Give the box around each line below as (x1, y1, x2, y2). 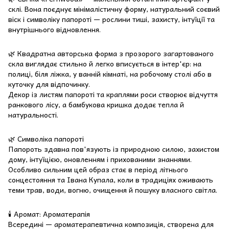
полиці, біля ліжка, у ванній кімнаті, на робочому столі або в (8, 67, 212, 79)
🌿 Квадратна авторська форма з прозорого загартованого (8, 47, 214, 59)
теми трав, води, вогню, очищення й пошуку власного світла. (8, 184, 217, 195)
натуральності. (8, 108, 58, 120)
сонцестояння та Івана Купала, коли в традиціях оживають (8, 173, 213, 185)
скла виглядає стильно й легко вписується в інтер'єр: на (8, 57, 201, 69)
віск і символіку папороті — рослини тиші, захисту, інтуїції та (8, 13, 215, 25)
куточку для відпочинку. (8, 78, 90, 89)
